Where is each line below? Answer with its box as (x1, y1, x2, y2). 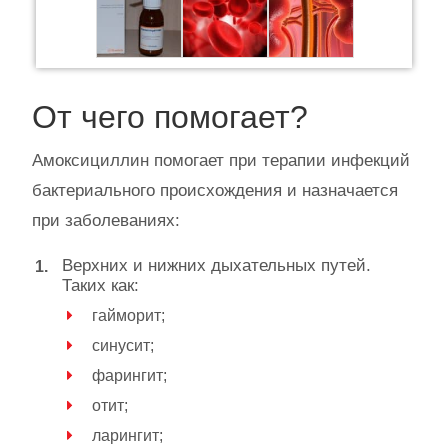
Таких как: (62, 275, 139, 295)
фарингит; (92, 366, 167, 384)
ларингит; (92, 426, 163, 444)
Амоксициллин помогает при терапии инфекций (32, 150, 410, 170)
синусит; (92, 336, 154, 354)
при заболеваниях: (32, 210, 180, 230)
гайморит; (92, 306, 165, 324)
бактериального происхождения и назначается (32, 180, 398, 200)
